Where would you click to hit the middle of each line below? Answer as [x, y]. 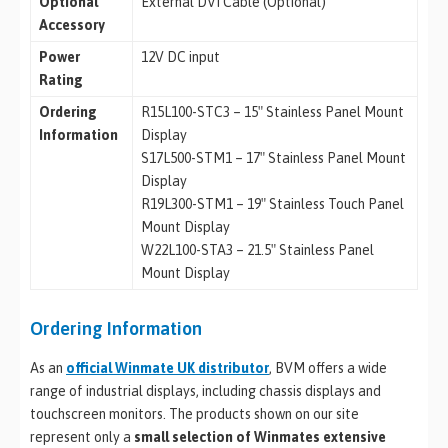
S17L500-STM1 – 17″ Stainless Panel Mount [273, 158]
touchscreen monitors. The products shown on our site [194, 413]
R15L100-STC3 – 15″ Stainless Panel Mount [272, 112]
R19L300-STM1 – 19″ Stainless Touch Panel [272, 204]
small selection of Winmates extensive [260, 436]
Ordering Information [116, 329]
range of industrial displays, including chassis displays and [205, 390]
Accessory [71, 25]
